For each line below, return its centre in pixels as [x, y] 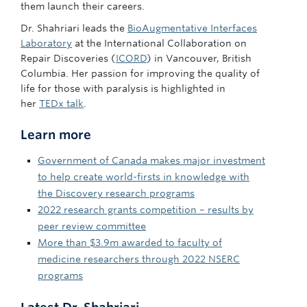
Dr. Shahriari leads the [74, 28]
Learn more [56, 135]
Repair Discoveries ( [68, 58]
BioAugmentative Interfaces [192, 28]
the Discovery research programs [116, 193]
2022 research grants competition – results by [146, 210]
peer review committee [92, 226]
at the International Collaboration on [159, 43]
